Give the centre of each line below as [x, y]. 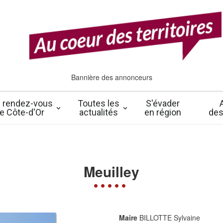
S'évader [163, 103]
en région [163, 112]
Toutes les [99, 103]
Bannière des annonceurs [111, 77]
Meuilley [111, 171]
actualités [99, 112]
